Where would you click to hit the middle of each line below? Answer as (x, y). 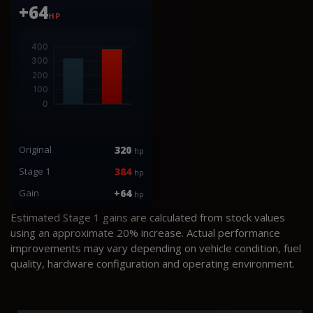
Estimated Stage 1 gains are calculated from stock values (148, 217)
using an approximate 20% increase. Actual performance (145, 232)
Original (35, 149)
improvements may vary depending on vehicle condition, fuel (156, 248)
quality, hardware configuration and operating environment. (153, 263)
